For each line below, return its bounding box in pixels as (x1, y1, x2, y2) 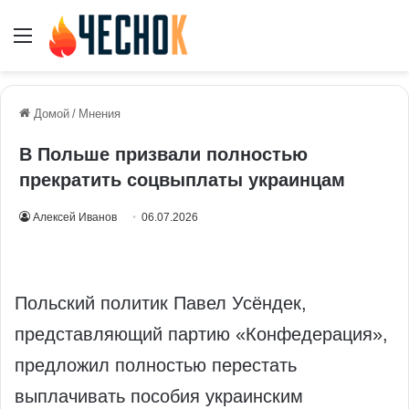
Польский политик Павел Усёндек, (15, 293, 307, 314)
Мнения (79, 107, 121, 121)
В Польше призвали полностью (19, 144, 308, 165)
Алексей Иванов (33, 211, 117, 225)
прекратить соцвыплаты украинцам (19, 170, 345, 191)
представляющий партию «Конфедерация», (15, 324, 388, 345)
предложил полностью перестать (15, 355, 297, 376)
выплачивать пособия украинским (15, 386, 303, 407)
